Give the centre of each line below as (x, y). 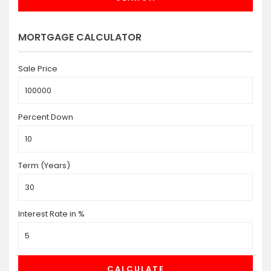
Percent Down (46, 117)
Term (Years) (44, 165)
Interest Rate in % (51, 214)
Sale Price (38, 69)
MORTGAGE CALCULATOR (80, 37)
